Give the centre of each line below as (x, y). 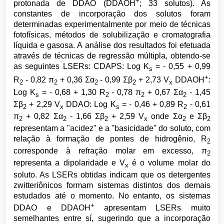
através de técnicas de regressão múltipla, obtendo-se (112, 56)
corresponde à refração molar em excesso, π (110, 151)
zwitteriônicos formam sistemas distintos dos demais (112, 185)
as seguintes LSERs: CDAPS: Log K (81, 66)
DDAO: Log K (89, 104)
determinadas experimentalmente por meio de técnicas (112, 24)
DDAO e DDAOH (52, 208)
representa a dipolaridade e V (69, 163)
